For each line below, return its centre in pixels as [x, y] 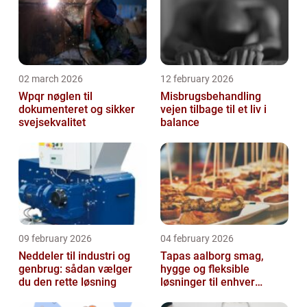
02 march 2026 [51, 79]
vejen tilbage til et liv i [213, 109]
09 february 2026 [55, 238]
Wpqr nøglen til [33, 96]
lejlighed [181, 295]
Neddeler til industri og [74, 256]
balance [180, 122]
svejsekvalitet [52, 122]
